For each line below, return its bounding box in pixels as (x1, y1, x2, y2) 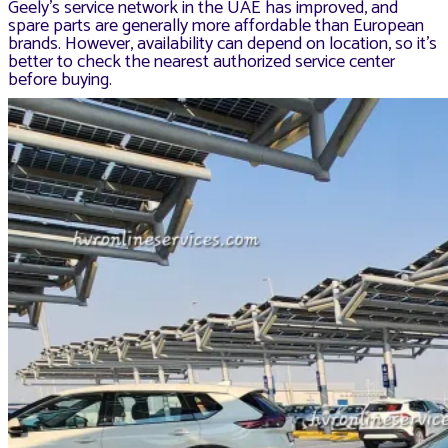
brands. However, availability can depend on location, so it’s (8, 29, 437, 60)
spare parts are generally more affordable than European (8, 11, 424, 42)
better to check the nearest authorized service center (8, 47, 395, 78)
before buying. (8, 65, 112, 96)
